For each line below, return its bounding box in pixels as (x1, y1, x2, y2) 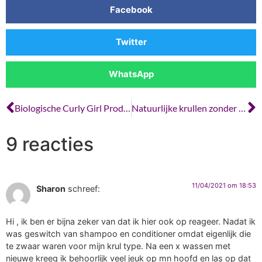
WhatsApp (108, 68, 154, 80)
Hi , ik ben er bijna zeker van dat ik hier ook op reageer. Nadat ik (6, 216, 256, 227)
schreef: (68, 183, 100, 194)
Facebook (109, 4, 153, 16)
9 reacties (6, 132, 94, 156)
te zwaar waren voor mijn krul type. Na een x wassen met (6, 241, 230, 251)
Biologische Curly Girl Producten (123, 102, 130, 113)
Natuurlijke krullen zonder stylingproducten (238, 102, 246, 113)
